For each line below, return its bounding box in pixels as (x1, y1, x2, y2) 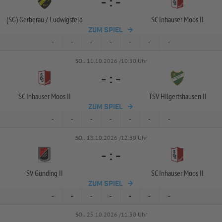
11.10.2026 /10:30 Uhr (86, 57, 147, 64)
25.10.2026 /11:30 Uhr (86, 211, 147, 218)
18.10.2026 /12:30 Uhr (86, 134, 147, 141)
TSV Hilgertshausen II (148, 91, 207, 101)
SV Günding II (26, 168, 63, 178)
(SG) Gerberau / (6, 14, 48, 24)
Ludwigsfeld (48, 14, 83, 24)
